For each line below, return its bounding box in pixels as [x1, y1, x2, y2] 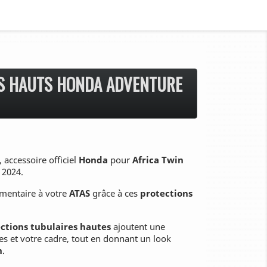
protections [140, 187, 193, 199]
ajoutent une [111, 220, 165, 232]
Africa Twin [130, 153, 184, 166]
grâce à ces [92, 187, 140, 199]
